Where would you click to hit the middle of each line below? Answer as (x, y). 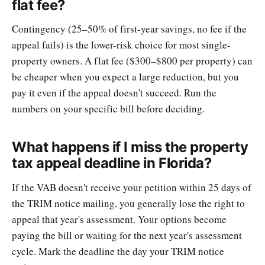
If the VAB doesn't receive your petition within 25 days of (132, 188)
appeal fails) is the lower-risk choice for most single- (121, 45)
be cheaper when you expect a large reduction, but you (125, 77)
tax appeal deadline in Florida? (112, 163)
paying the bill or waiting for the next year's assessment (127, 235)
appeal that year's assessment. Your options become (119, 219)
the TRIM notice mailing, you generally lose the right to (128, 203)
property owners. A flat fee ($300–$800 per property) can (132, 61)
